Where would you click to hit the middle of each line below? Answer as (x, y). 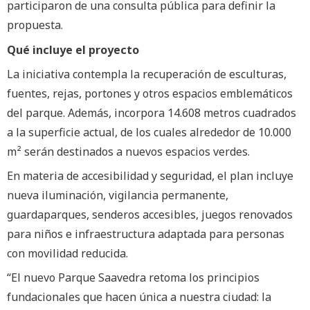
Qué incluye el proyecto (73, 49)
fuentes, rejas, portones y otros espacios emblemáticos (150, 93)
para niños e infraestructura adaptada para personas (146, 234)
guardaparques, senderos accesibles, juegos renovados (150, 215)
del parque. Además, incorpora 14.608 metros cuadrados (152, 112)
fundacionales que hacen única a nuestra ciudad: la (139, 297)
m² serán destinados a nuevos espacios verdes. (128, 151)
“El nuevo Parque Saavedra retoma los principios (133, 278)
